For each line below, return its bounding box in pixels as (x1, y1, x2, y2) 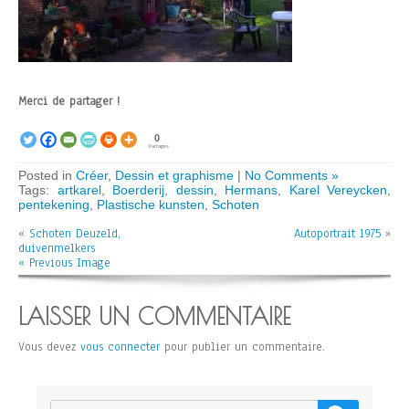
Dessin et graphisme (115, 167, 234, 183)
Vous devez (18, 338, 80, 355)
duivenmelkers (18, 239, 95, 257)
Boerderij (112, 182, 164, 197)
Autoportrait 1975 (294, 225, 381, 242)
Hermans (225, 182, 278, 197)
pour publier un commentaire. (160, 338, 325, 355)
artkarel (57, 182, 101, 197)
